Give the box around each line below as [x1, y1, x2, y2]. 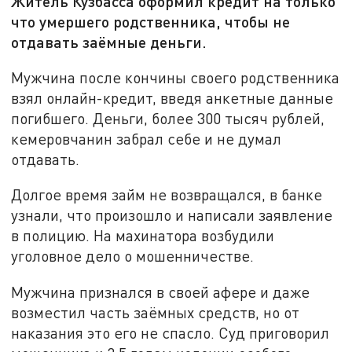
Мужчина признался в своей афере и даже [11, 283, 310, 302]
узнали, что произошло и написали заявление [11, 206, 333, 225]
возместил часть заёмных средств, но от [11, 303, 300, 322]
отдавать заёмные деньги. [11, 32, 207, 52]
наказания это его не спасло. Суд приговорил [11, 324, 330, 343]
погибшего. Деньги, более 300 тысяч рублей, [11, 108, 325, 127]
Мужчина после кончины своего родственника [11, 68, 340, 86]
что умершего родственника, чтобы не [11, 12, 291, 31]
